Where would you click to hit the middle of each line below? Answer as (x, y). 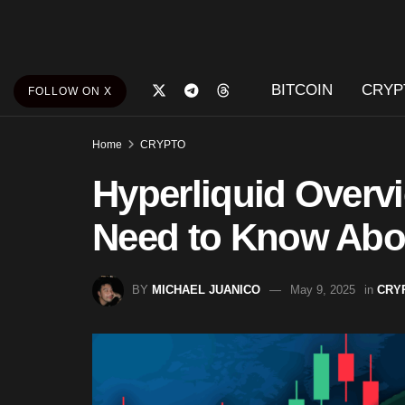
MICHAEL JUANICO (206, 289)
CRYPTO (163, 145)
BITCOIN (301, 90)
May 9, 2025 (323, 289)
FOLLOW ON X (70, 91)
